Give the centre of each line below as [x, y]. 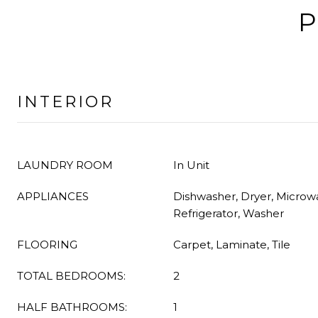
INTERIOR [65, 102]
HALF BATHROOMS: [72, 307]
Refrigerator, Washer [229, 213]
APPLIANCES [53, 196]
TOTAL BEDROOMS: [71, 276]
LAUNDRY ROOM [65, 165]
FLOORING [47, 245]
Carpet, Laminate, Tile [232, 245]
